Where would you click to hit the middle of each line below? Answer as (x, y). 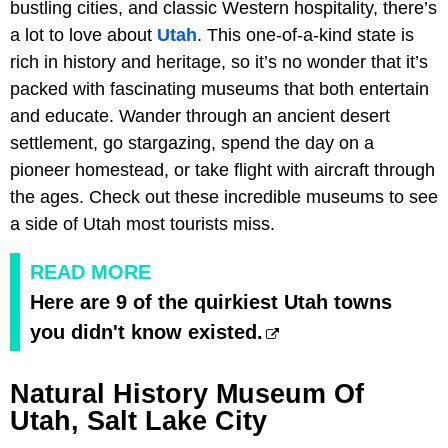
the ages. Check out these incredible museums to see (224, 197)
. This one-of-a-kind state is (305, 35)
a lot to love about (83, 35)
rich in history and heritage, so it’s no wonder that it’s (219, 62)
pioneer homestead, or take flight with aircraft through (222, 170)
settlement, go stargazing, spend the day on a (192, 143)
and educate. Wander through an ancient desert (200, 116)
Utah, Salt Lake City (138, 421)
